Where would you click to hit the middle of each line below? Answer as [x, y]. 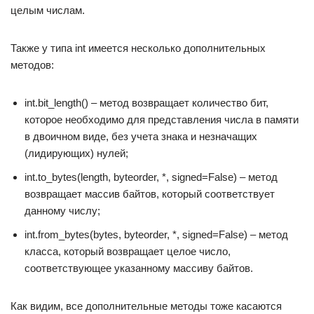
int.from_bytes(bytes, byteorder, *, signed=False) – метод [156, 234]
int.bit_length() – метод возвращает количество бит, [146, 103]
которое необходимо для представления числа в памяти [162, 120]
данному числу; [62, 211]
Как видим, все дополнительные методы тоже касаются [146, 306]
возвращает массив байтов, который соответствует [150, 194]
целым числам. [48, 10]
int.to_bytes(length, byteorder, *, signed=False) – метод [151, 177]
